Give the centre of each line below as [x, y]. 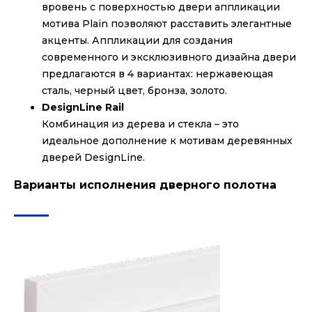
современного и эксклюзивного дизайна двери [169, 57]
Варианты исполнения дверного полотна [145, 185]
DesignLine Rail [83, 108]
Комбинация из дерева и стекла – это [140, 124]
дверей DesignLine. [93, 158]
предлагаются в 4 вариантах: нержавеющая [157, 74]
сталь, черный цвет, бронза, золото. [134, 91]
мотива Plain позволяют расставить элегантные [167, 24]
